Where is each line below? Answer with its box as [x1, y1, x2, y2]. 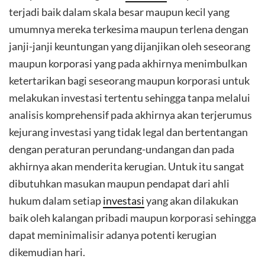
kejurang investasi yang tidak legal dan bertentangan [9, 125, 248, 138]
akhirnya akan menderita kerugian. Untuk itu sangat [9, 160, 244, 173]
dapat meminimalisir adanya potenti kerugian [9, 228, 216, 241]
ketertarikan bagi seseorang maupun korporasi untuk [9, 74, 250, 87]
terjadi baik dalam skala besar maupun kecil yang [9, 5, 230, 18]
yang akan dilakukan [144, 194, 238, 207]
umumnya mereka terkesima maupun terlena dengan [9, 22, 248, 35]
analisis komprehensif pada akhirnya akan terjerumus [9, 108, 252, 121]
